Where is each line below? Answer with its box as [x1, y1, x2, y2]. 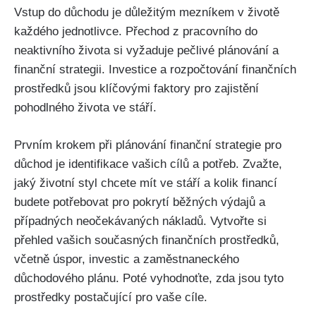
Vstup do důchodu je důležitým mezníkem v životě [14, 6, 279, 20]
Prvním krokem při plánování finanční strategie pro [14, 138, 281, 152]
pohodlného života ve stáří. [14, 101, 157, 115]
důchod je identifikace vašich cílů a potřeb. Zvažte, [14, 157, 282, 171]
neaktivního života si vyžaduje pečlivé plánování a [14, 44, 279, 58]
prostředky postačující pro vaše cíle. [14, 290, 207, 304]
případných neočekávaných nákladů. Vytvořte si [14, 214, 267, 228]
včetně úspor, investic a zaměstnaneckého [14, 252, 239, 266]
